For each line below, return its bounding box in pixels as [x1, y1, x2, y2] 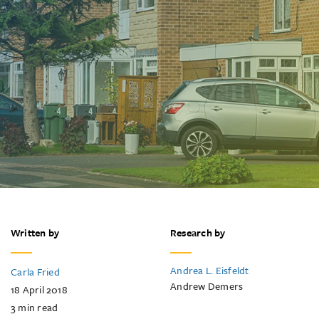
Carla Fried [11, 264, 60, 279]
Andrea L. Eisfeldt [170, 263, 249, 278]
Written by [11, 225, 60, 240]
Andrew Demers [170, 278, 244, 293]
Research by [170, 225, 226, 240]
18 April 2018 [11, 282, 68, 297]
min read [18, 300, 58, 315]
